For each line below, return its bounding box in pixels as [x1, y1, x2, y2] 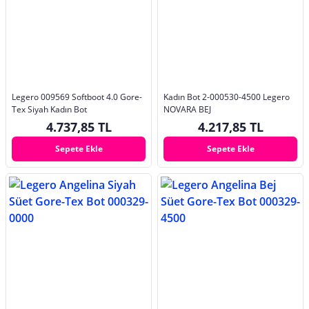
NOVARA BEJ [163, 103, 211, 115]
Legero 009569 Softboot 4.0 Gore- [12, 90, 142, 103]
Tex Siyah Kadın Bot [12, 103, 87, 115]
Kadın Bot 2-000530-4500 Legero [163, 90, 290, 103]
